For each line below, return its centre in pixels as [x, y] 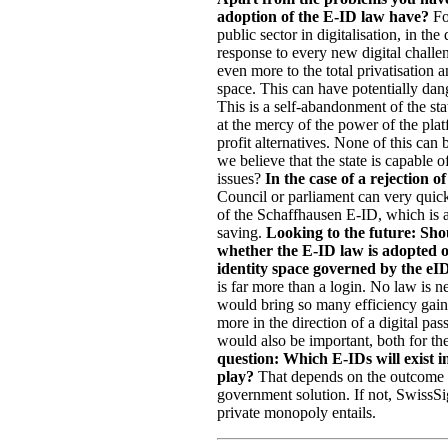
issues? [241, 178]
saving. [241, 232]
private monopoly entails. [296, 412]
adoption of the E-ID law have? [323, 16]
